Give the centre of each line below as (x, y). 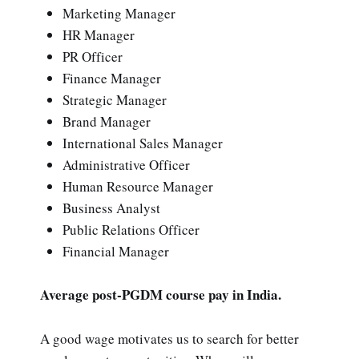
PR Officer (93, 57)
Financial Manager (116, 252)
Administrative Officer (126, 165)
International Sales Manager (143, 143)
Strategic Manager (115, 100)
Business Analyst (111, 208)
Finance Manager (112, 79)
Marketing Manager (119, 14)
